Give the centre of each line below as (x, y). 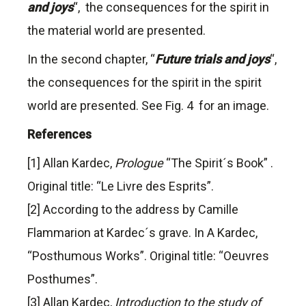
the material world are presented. (116, 31)
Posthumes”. (65, 279)
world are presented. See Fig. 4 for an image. (148, 106)
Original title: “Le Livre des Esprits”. (123, 186)
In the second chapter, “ (91, 59)
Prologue (140, 163)
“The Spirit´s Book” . (220, 163)
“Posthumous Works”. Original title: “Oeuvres (148, 256)
